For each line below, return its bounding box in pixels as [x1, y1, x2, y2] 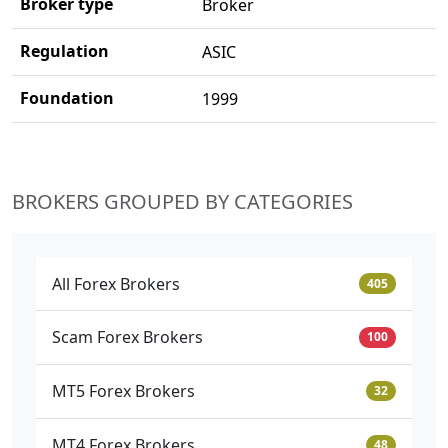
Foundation [20, 87, 114, 110]
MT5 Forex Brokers [52, 380, 195, 403]
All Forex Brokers [52, 272, 180, 295]
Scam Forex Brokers [52, 326, 203, 349]
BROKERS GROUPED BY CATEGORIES [12, 188, 353, 216]
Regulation [20, 40, 109, 63]
